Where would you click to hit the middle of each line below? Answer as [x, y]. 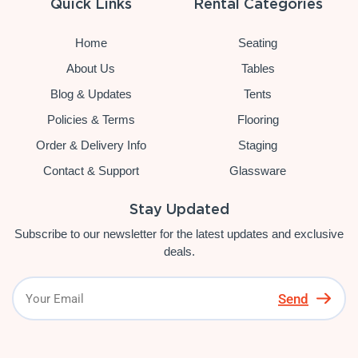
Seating [258, 43]
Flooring [258, 120]
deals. [179, 252]
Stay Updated [179, 209]
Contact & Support [91, 171]
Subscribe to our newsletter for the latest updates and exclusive [179, 234]
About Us [91, 69]
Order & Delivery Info [91, 145]
